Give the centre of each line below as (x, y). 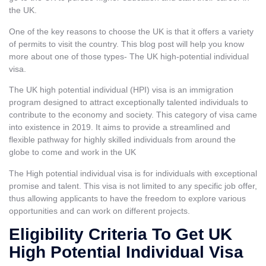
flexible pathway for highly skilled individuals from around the (122, 140)
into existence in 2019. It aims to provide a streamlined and (120, 127)
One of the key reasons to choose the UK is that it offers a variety (131, 31)
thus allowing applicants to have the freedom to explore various (127, 198)
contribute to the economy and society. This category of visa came (133, 115)
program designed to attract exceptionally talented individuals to (129, 102)
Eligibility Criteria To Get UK (121, 234)
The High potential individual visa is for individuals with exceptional (133, 173)
